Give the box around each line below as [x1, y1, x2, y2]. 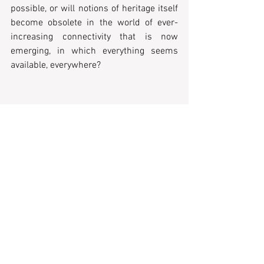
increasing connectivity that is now [11, 31, 178, 43]
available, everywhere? [11, 59, 101, 71]
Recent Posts [54, 197, 118, 215]
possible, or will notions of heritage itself [11, 2, 178, 15]
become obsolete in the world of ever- [11, 16, 178, 29]
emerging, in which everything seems [11, 45, 178, 57]
